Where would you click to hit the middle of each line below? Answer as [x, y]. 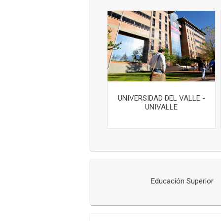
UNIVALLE [161, 107]
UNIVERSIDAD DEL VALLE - [161, 98]
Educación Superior [182, 181]
